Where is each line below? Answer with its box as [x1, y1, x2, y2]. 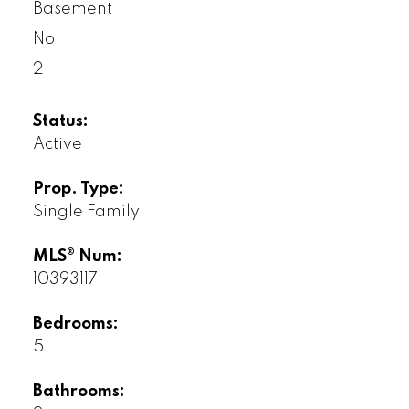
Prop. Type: [32, 181, 124, 198]
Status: [32, 113, 89, 131]
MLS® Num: [32, 248, 122, 266]
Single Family [32, 204, 140, 221]
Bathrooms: [32, 383, 125, 401]
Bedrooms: [32, 316, 119, 333]
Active [32, 136, 82, 153]
